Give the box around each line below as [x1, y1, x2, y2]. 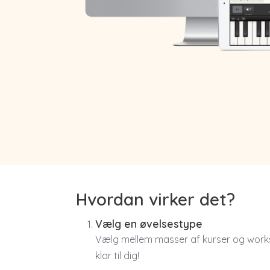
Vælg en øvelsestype [95, 216, 202, 230]
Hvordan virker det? [76, 188, 235, 210]
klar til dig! [95, 249, 139, 262]
